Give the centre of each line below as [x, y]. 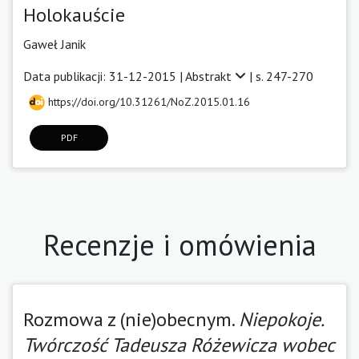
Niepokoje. [281, 319]
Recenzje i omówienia [179, 244]
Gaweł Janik [54, 44]
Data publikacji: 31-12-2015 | [104, 76]
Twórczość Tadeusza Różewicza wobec [179, 345]
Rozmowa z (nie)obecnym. [131, 319]
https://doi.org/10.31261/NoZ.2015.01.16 [147, 101]
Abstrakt [210, 76]
